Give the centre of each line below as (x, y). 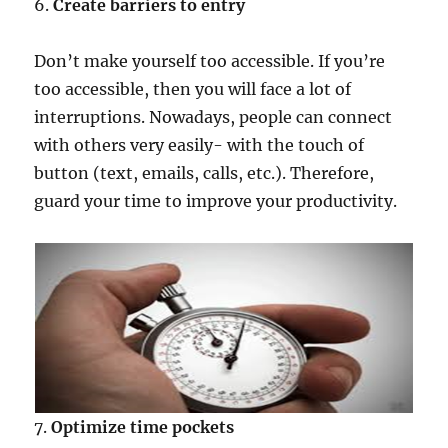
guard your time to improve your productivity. (216, 201)
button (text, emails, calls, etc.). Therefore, (204, 173)
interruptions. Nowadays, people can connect (213, 117)
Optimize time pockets (143, 426)
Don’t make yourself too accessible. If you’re (210, 61)
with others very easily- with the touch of (199, 145)
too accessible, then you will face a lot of (193, 89)
